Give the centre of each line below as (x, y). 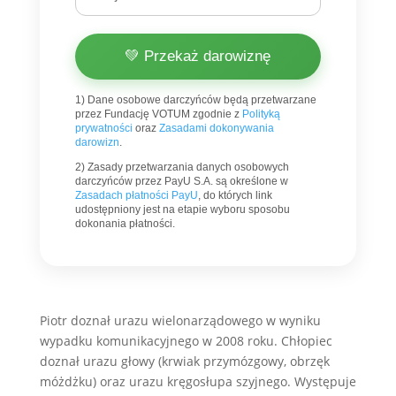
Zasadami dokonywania (216, 129)
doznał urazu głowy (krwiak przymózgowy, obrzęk (184, 362)
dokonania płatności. (125, 224)
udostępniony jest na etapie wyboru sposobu (182, 210)
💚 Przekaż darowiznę (198, 57)
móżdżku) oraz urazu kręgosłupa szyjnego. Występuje (198, 382)
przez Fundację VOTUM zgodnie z (158, 114)
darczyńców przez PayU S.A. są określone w (181, 182)
